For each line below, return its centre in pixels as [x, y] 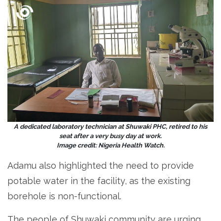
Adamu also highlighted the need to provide [101, 166]
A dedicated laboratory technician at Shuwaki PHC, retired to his [110, 127]
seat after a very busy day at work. [110, 136]
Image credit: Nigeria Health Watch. [110, 146]
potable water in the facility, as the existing [99, 181]
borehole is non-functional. [64, 196]
